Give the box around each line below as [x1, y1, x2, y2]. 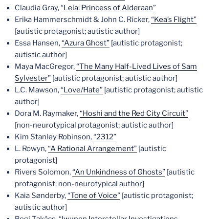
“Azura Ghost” [62, 39, 109, 47]
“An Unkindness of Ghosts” [72, 168, 165, 176]
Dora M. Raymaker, [15, 109, 80, 118]
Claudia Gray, [15, 3, 61, 12]
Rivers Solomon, [15, 168, 72, 176]
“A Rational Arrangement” [48, 144, 137, 153]
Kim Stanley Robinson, [15, 132, 93, 141]
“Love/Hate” [61, 86, 103, 94]
